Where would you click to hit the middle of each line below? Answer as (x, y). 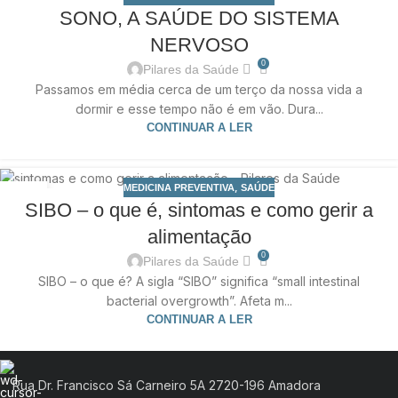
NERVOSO (199, 44)
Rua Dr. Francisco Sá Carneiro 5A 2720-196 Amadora (167, 386)
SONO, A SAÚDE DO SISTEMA (199, 18)
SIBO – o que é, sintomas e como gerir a (199, 211)
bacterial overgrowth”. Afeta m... (199, 301)
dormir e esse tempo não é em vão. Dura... (199, 108)
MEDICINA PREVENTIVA (179, 187)
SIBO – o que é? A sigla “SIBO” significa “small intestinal (199, 282)
